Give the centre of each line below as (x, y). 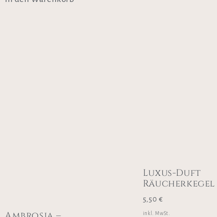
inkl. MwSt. (156, 213)
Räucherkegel (179, 183)
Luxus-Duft (172, 173)
